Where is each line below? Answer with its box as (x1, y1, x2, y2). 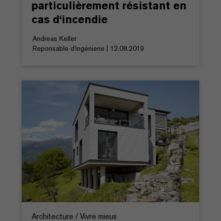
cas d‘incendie (32, 12, 108, 26)
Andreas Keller (33, 34, 76, 43)
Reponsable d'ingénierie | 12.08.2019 (33, 43, 144, 53)
